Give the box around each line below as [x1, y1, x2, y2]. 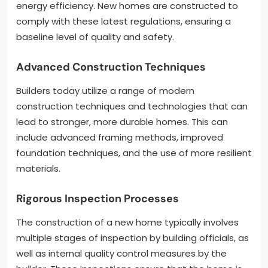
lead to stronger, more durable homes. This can [16, 115, 228, 128]
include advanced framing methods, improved [16, 130, 223, 144]
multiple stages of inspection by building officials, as [16, 231, 249, 244]
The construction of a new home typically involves [16, 215, 239, 229]
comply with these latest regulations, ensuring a [16, 14, 231, 28]
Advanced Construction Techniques [16, 59, 206, 74]
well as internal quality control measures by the [16, 246, 227, 260]
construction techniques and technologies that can [16, 99, 248, 112]
